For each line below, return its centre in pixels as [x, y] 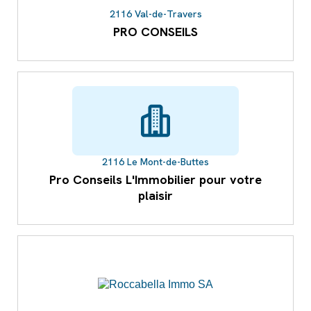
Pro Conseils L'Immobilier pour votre [155, 180]
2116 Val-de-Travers [155, 14]
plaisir [155, 196]
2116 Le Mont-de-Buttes [155, 162]
